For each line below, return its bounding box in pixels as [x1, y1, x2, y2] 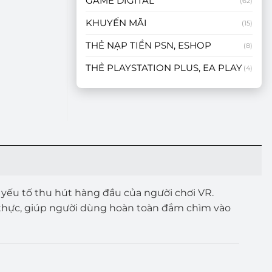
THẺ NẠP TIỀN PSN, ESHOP [86, 39, 211, 51]
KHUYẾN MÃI [86, 17, 147, 29]
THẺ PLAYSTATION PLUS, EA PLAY [86, 62, 242, 73]
